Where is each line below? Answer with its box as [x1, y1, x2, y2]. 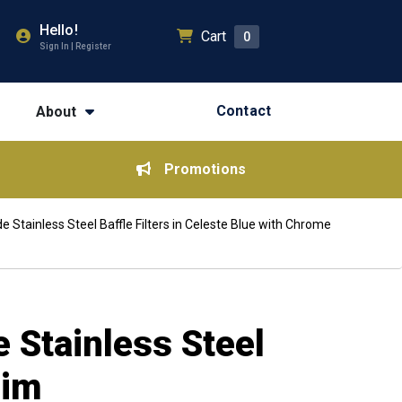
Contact [216, 102, 271, 119]
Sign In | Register [39, 41, 111, 51]
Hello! [39, 22, 78, 39]
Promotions [163, 161, 246, 178]
